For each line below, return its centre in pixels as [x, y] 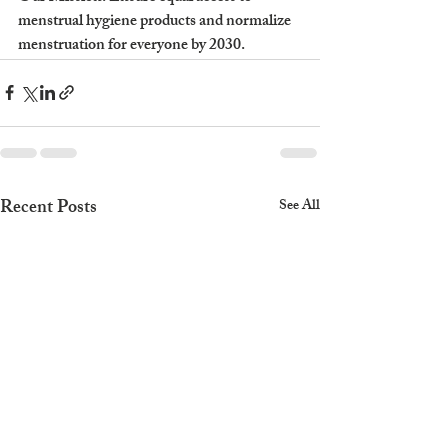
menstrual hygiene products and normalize [156, 22]
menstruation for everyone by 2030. [131, 46]
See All [299, 206]
